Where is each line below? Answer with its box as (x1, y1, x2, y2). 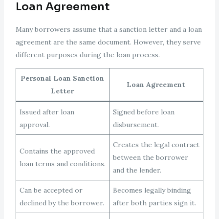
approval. (19, 120, 50, 130)
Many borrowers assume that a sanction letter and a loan (15, 25, 202, 34)
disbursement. (112, 120, 159, 130)
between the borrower (112, 153, 188, 162)
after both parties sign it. (112, 198, 196, 208)
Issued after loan (19, 108, 74, 117)
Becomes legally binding (112, 186, 191, 195)
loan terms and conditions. (19, 159, 106, 169)
